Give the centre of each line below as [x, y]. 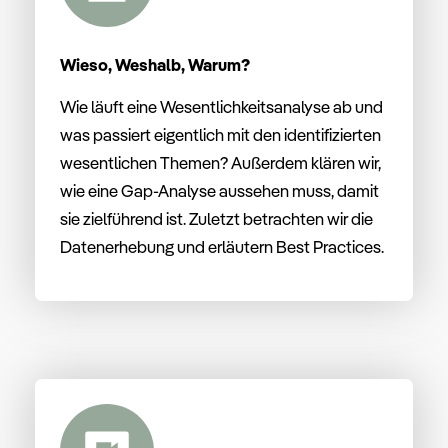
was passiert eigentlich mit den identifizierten [220, 135]
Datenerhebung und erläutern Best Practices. [223, 247]
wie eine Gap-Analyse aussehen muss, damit [219, 191]
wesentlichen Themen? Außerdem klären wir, [220, 163]
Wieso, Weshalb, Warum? [155, 65]
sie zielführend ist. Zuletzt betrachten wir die [216, 219]
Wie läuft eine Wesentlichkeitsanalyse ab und [221, 107]
